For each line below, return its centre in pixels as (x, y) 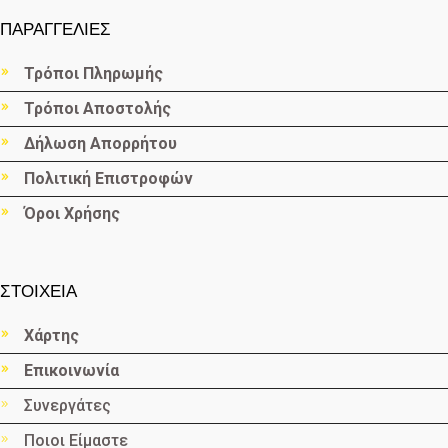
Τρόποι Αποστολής (97, 109)
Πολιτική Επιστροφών (108, 179)
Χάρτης (51, 336)
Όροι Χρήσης (72, 214)
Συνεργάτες (67, 406)
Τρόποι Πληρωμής (93, 74)
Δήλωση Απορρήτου (100, 144)
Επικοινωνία (71, 371)
